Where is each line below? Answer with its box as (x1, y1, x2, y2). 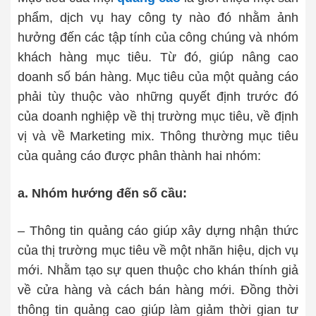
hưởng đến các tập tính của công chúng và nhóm (18, 30, 298, 44)
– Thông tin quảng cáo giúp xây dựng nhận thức (18, 224, 298, 238)
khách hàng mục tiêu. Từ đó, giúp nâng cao (18, 50, 298, 64)
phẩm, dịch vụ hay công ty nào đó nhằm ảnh (18, 11, 298, 25)
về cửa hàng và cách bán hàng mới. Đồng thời (18, 283, 298, 297)
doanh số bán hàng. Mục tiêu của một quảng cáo (18, 70, 298, 84)
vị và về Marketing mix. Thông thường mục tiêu (18, 129, 298, 143)
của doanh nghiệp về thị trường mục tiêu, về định (18, 109, 298, 123)
